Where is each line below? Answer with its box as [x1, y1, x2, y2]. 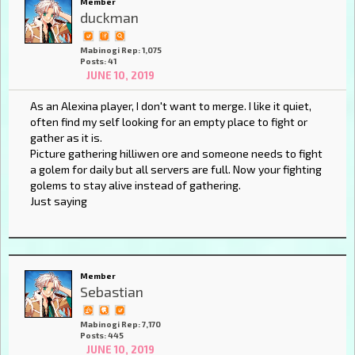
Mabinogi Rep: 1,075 [80, 44, 162, 55]
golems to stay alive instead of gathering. [30, 178, 241, 193]
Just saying [30, 194, 87, 208]
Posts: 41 [80, 55, 116, 66]
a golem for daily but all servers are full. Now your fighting [30, 162, 322, 177]
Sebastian [80, 283, 143, 301]
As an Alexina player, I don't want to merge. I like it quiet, [30, 99, 311, 113]
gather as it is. [30, 131, 102, 145]
